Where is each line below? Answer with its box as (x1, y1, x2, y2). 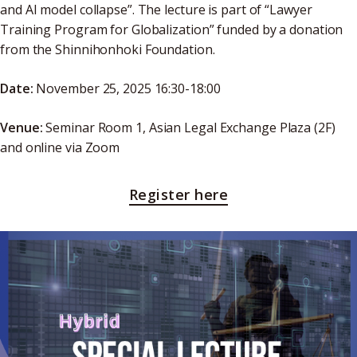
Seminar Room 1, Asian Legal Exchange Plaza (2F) (42, 119, 335, 136)
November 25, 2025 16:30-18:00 (33, 80, 221, 97)
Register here (128, 185, 229, 204)
